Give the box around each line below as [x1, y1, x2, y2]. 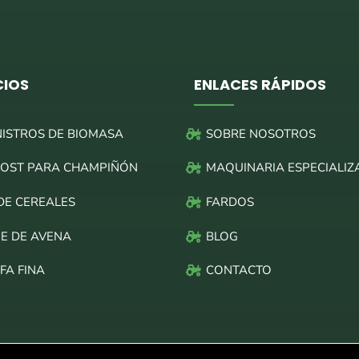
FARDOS [205, 193, 254, 210]
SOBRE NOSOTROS [205, 125, 316, 142]
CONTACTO [205, 262, 272, 279]
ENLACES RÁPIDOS [193, 74, 326, 95]
